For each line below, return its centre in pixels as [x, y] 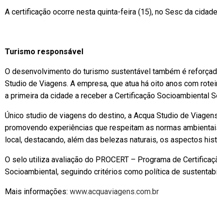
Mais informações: [37, 192]
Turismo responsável [44, 52]
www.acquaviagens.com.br [114, 192]
